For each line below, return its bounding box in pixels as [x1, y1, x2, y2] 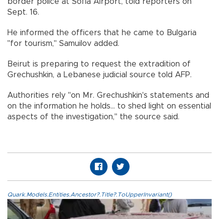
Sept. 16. [7, 8, 39, 17]
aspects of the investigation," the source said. [7, 113, 179, 121]
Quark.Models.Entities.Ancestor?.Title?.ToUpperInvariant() [7, 192, 172, 198]
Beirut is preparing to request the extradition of [7, 60, 191, 68]
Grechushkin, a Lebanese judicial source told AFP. [7, 71, 192, 79]
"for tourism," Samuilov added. [7, 40, 119, 48]
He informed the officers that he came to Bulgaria [7, 29, 197, 37]
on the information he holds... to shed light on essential [7, 102, 211, 110]
